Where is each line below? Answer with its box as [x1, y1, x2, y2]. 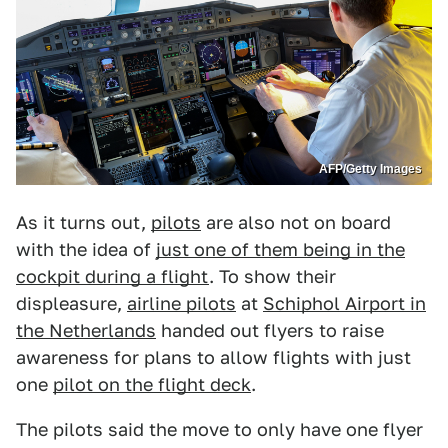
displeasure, [16, 293, 127, 315]
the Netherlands [16, 320, 156, 342]
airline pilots [127, 293, 236, 315]
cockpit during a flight [16, 266, 209, 288]
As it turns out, [16, 212, 151, 234]
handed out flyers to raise [156, 320, 384, 342]
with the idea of [16, 239, 156, 261]
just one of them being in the [156, 239, 405, 261]
